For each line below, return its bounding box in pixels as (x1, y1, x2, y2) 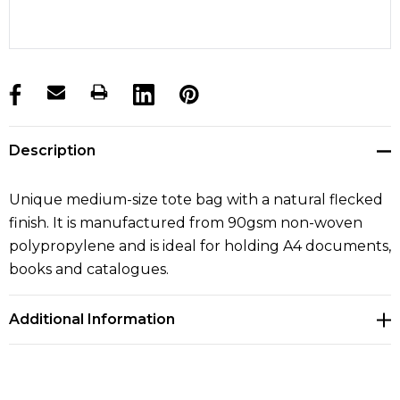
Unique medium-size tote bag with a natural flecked (9, 191, 383, 209)
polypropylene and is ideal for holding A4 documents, (9, 237, 391, 255)
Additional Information (9, 311, 175, 329)
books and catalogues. (9, 261, 169, 279)
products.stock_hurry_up (9, 87, 187, 104)
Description (9, 142, 96, 160)
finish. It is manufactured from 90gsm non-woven (9, 214, 362, 232)
